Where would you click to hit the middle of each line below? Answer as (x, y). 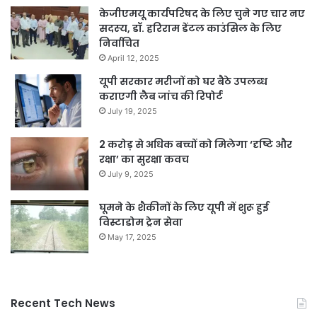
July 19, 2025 (132, 111)
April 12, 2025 (133, 58)
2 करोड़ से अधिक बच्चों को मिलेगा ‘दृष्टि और (196, 144)
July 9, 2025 (131, 174)
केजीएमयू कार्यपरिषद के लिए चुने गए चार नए (202, 13)
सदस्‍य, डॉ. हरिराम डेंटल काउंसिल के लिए (190, 28)
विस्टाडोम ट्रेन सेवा (141, 222)
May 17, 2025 (132, 237)
